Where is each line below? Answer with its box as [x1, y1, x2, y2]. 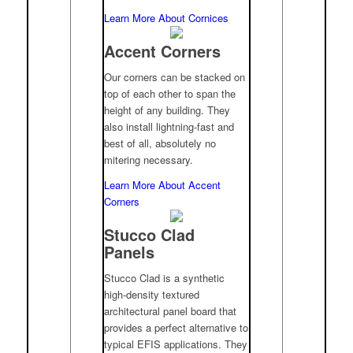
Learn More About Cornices [104, 9, 229, 25]
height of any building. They [104, 102, 231, 117]
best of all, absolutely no [104, 135, 217, 150]
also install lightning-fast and [104, 118, 235, 134]
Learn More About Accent [104, 176, 221, 192]
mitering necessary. [104, 151, 194, 167]
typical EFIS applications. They [104, 336, 248, 351]
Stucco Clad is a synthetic [104, 269, 225, 285]
